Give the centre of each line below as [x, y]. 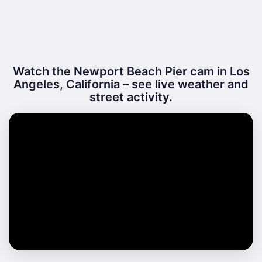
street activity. [131, 97]
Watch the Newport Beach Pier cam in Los [131, 71]
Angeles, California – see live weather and [131, 84]
